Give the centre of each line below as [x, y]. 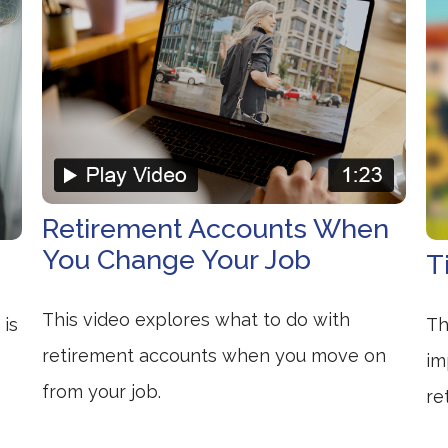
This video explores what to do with [196, 319]
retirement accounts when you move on [214, 355]
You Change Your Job [177, 259]
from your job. [102, 391]
